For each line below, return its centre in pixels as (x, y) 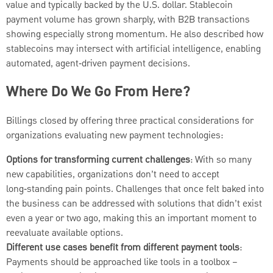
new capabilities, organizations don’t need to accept (113, 175)
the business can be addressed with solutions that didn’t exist (134, 204)
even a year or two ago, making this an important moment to (131, 218)
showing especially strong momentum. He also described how (135, 34)
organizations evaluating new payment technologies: (115, 136)
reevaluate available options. (65, 233)
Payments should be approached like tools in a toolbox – (122, 262)
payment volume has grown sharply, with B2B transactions (128, 20)
